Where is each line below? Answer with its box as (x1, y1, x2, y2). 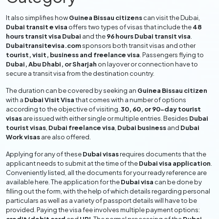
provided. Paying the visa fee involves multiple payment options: (6, 206, 200, 214)
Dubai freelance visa (48, 124, 115, 131)
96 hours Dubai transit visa (107, 32, 191, 40)
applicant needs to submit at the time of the (6, 159, 139, 167)
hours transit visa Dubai (6, 32, 81, 40)
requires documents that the (119, 150, 206, 158)
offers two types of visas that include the (67, 23, 193, 31)
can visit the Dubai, (142, 14, 200, 22)
